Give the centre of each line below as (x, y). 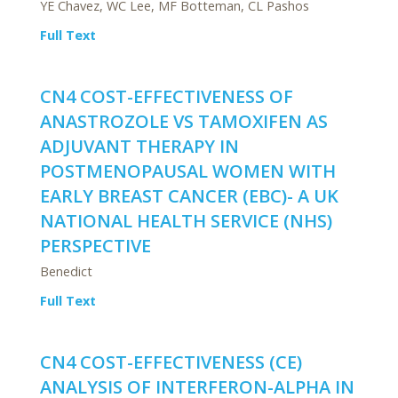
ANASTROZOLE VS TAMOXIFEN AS (184, 121)
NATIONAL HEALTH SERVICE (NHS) (186, 221)
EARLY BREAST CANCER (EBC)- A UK (189, 196)
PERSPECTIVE (96, 246)
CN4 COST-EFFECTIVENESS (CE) (171, 362)
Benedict (66, 271)
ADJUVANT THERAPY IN (139, 146)
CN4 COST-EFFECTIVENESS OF (167, 96)
